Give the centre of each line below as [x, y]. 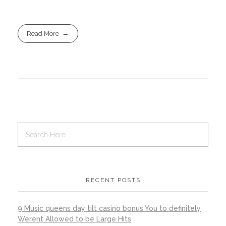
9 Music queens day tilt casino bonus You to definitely [109, 208]
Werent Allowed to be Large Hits [74, 219]
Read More [43, 33]
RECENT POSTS [113, 180]
